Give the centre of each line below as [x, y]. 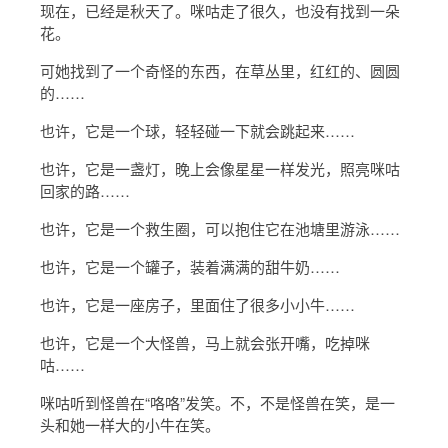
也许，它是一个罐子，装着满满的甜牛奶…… [190, 266]
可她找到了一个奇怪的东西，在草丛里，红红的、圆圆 [220, 70]
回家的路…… [85, 190]
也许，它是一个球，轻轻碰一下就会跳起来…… [197, 130]
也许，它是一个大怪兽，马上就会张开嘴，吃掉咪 [205, 342]
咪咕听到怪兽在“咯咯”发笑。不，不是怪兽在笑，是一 [217, 402]
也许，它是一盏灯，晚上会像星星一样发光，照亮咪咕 [220, 168]
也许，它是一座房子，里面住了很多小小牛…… [197, 304]
